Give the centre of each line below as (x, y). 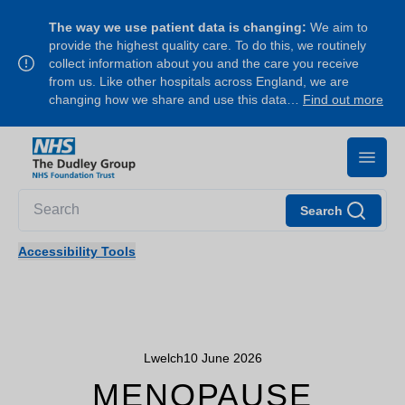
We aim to (337, 27)
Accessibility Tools (77, 251)
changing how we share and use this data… (176, 99)
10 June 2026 (222, 358)
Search (321, 210)
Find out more (343, 99)
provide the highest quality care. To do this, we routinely (207, 45)
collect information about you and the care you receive (204, 63)
